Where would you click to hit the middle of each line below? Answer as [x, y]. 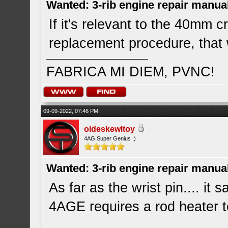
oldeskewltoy [110, 129]
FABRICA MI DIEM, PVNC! [131, 72]
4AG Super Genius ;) [110, 138]
